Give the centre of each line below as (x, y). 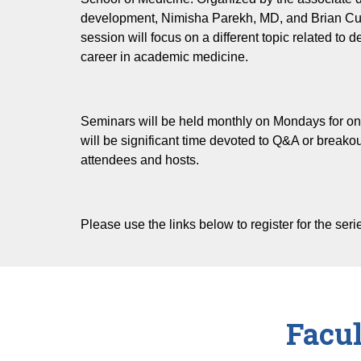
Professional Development (192, 27)
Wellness (143, 54)
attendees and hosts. (140, 160)
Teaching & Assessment (185, 82)
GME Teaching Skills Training (201, 109)
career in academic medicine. (164, 57)
